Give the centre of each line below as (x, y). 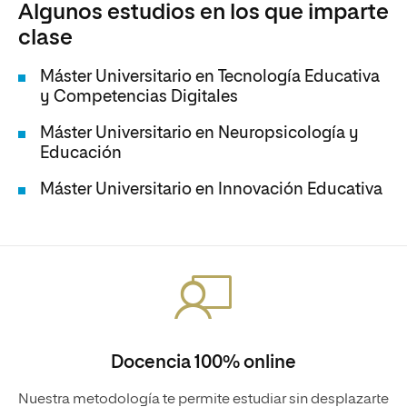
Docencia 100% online (203, 362)
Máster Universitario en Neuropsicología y (199, 134)
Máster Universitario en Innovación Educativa (211, 190)
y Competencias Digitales (139, 97)
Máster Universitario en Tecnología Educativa (210, 77)
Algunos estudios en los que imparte (203, 13)
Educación (81, 154)
